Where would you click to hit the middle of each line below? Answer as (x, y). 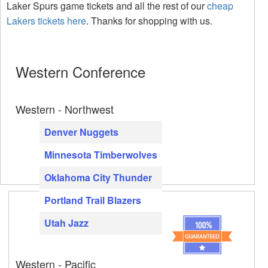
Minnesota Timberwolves (101, 154)
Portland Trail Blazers (93, 200)
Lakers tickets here (46, 20)
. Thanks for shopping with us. (149, 20)
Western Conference (80, 71)
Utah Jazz (66, 223)
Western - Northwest (65, 109)
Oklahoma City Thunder (98, 177)
